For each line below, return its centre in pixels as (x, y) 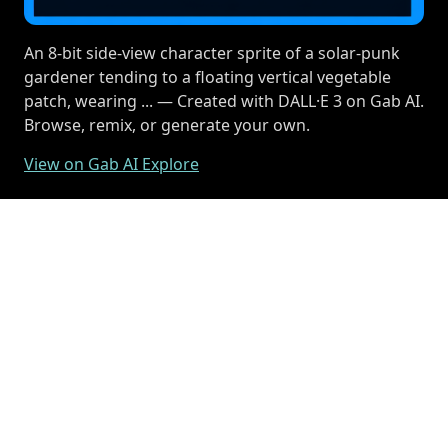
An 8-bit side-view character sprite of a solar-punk (212, 53)
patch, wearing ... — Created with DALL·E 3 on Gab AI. (224, 101)
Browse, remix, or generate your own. (167, 125)
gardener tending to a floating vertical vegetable (207, 77)
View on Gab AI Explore (111, 164)
